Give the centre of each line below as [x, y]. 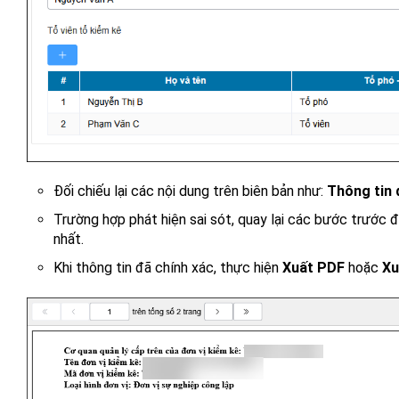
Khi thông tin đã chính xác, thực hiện [168, 268]
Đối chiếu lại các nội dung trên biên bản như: [190, 191]
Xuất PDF [313, 268]
